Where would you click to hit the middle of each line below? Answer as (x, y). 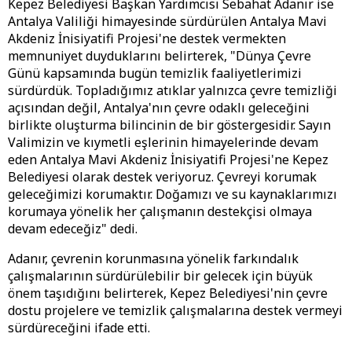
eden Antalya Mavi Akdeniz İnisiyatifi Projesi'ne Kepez (168, 160)
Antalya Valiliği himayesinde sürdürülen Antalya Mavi (167, 22)
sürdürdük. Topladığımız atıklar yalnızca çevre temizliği (172, 91)
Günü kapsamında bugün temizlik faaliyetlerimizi (155, 73)
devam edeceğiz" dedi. (73, 229)
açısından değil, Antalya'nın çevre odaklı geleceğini (159, 108)
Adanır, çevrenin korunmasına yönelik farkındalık (153, 259)
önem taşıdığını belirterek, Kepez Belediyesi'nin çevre (168, 293)
